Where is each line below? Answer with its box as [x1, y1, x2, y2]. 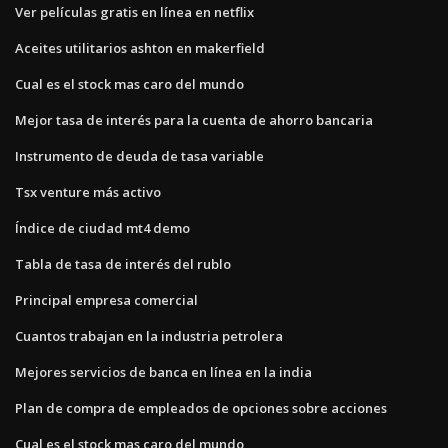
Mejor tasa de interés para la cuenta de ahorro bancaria [15, 110, 373, 129]
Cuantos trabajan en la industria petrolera [15, 326, 283, 345]
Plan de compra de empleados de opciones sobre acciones [15, 398, 387, 417]
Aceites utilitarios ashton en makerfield [15, 38, 265, 57]
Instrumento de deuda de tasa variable [15, 146, 264, 165]
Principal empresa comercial [15, 290, 198, 309]
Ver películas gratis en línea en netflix [15, 2, 254, 21]
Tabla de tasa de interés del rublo [15, 254, 231, 273]
